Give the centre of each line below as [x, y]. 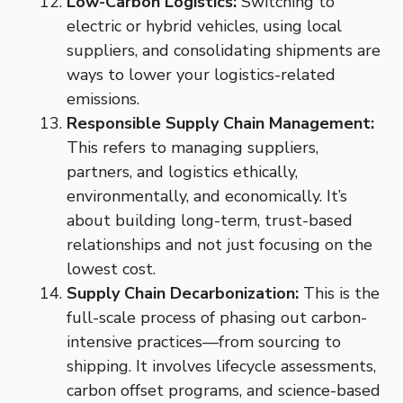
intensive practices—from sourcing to [204, 342]
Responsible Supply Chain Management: [220, 124]
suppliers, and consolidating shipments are [224, 51]
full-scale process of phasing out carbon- [217, 318]
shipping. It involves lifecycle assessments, [221, 367]
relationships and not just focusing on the [219, 245]
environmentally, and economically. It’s [207, 197]
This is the [339, 294]
